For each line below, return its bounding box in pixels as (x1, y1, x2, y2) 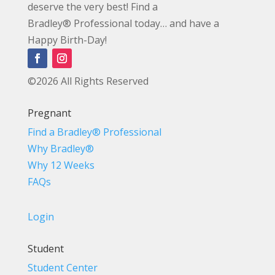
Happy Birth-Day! (27, 33, 107, 47)
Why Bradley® (27, 142, 94, 156)
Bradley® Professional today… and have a (27, 17, 219, 31)
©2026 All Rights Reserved (27, 74, 149, 88)
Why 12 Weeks (27, 158, 95, 172)
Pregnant (27, 106, 71, 120)
